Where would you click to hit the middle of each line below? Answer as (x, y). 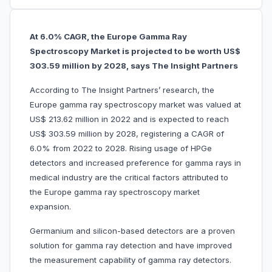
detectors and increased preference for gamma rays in (135, 163)
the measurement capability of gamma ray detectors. (131, 260)
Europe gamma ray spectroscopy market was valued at (135, 105)
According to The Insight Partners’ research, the (122, 90)
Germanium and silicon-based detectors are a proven (132, 231)
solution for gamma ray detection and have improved (131, 246)
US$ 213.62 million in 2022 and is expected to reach (129, 119)
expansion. (70, 207)
